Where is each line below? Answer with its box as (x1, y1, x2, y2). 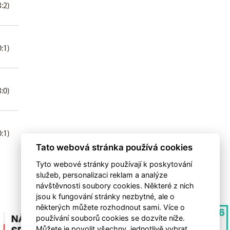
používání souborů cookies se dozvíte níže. (35, 214, 185, 222)
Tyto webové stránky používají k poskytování (35, 160, 192, 168)
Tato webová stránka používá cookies (35, 142, 193, 153)
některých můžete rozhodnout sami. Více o (35, 203, 185, 212)
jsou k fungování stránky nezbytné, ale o (35, 192, 175, 201)
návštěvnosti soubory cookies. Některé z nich (35, 181, 194, 190)
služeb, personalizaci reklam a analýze (35, 170, 167, 179)
